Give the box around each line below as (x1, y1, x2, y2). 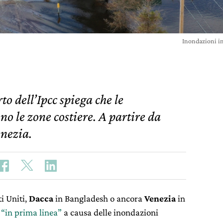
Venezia (144, 193, 176, 204)
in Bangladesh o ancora (53, 193, 144, 204)
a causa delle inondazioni (62, 207, 158, 218)
